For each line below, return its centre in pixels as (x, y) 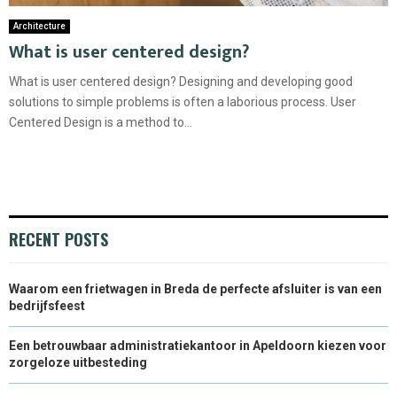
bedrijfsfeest (47, 306)
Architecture (39, 27)
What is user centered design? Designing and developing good (181, 82)
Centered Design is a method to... (101, 123)
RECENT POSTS (58, 240)
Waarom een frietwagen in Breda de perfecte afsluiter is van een (195, 289)
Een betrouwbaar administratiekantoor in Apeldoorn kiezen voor (198, 346)
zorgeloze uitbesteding (78, 363)
